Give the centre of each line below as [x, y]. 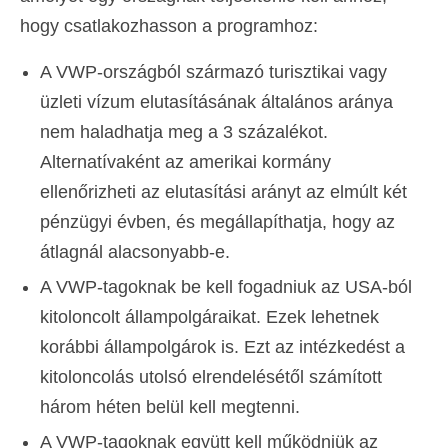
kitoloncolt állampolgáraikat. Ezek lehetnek [209, 317]
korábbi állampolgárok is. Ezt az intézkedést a [222, 347]
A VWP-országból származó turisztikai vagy [213, 72]
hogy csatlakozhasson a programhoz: [169, 26]
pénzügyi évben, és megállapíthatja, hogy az [217, 222]
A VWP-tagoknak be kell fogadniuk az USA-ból [226, 287]
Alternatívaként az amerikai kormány [185, 162]
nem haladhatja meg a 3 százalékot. [184, 132]
